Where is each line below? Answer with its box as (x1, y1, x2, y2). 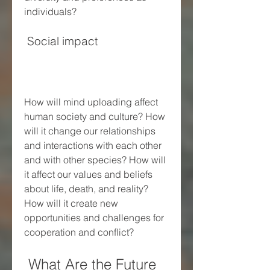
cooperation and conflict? (24, 225, 134, 238)
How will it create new (24, 196, 118, 209)
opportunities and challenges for (24, 211, 164, 224)
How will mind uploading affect (24, 95, 158, 108)
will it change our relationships (24, 124, 155, 137)
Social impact (27, 34, 98, 48)
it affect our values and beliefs (24, 168, 152, 180)
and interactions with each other (24, 139, 162, 151)
